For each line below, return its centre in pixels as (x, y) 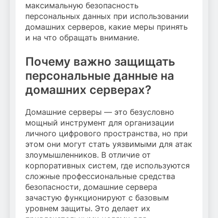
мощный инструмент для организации (100, 123)
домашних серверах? (88, 90)
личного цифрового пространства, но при (107, 134)
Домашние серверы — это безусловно (100, 112)
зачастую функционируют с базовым (97, 198)
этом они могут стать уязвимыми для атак (109, 144)
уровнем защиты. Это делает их (88, 209)
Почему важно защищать (100, 62)
